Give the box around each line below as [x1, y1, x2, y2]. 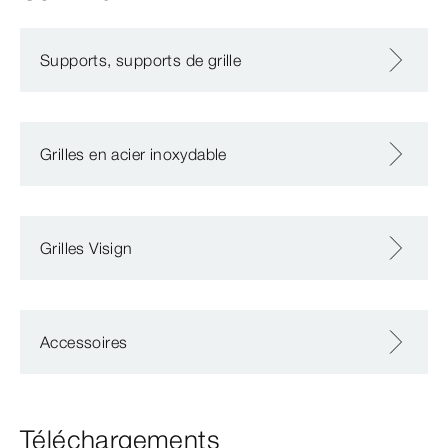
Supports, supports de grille [40, 50, 242, 70]
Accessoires [40, 332, 128, 352]
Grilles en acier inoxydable [40, 144, 227, 164]
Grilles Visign [40, 238, 133, 258]
